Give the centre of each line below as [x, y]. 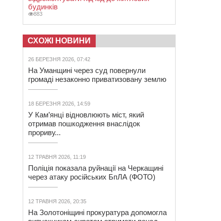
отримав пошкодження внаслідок [84, 124]
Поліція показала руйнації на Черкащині [96, 168]
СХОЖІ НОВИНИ [59, 41]
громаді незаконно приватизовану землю [97, 79]
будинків [43, 7]
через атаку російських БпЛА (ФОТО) [92, 177]
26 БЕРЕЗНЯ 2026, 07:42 [59, 59]
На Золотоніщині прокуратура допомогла [97, 212]
